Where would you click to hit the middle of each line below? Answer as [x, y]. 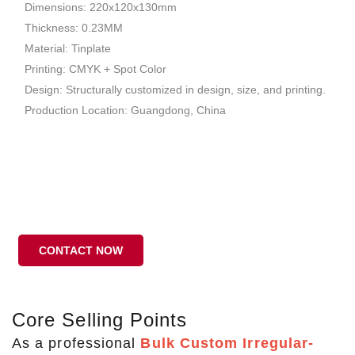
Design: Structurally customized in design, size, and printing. [175, 90]
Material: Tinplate [68, 49]
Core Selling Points [100, 320]
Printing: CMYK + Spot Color [95, 69]
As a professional [76, 344]
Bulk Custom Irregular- [227, 344]
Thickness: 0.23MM [74, 28]
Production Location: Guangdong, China [125, 111]
